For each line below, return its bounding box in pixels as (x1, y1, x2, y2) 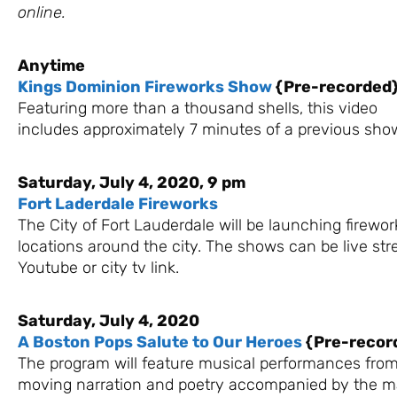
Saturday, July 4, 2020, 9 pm (18, 172, 245, 192)
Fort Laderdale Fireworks (18, 193, 218, 214)
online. (18, 2, 66, 22)
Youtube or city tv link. (18, 257, 179, 277)
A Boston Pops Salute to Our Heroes (18, 331, 302, 352)
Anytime (18, 55, 85, 75)
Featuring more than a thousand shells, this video (18, 97, 378, 118)
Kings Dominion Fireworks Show (18, 76, 272, 97)
